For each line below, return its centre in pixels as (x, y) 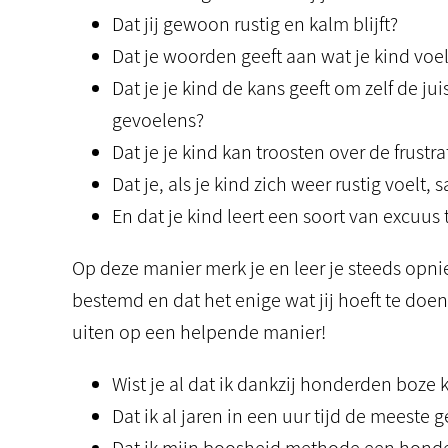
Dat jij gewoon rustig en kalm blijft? (255, 24)
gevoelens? (158, 120)
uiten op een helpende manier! (199, 332)
